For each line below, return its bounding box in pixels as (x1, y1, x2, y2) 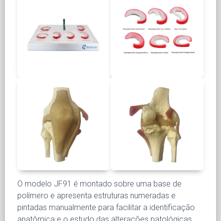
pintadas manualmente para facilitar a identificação (17, 202, 195, 212)
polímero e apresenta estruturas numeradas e (17, 190, 176, 200)
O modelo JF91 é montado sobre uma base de (17, 179, 182, 188)
